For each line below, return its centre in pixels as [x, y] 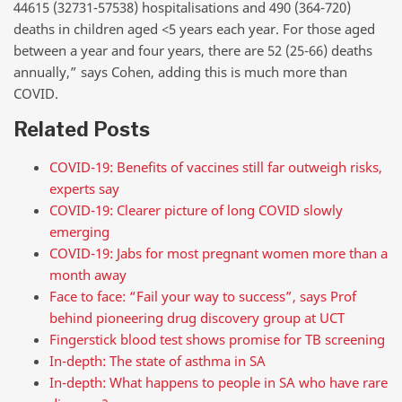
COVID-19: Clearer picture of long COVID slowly [196, 210]
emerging [79, 231]
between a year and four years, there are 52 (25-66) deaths [193, 50]
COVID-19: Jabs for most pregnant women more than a [218, 253]
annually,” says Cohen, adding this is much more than [180, 71]
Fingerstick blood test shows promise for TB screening [217, 339]
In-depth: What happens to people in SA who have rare [218, 382]
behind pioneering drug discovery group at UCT [197, 317]
